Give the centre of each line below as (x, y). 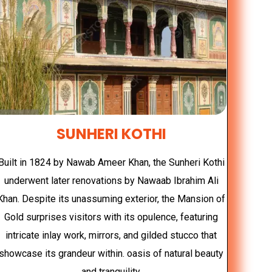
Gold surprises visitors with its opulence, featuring (111, 217)
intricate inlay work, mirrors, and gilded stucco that (111, 235)
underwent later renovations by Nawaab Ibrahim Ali (111, 180)
